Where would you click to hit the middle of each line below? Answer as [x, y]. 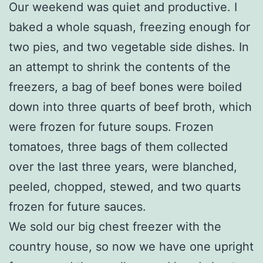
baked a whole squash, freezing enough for [129, 27]
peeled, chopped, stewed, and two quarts [125, 186]
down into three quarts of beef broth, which [130, 107]
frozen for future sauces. [77, 206]
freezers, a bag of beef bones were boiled [125, 87]
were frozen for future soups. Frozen [111, 127]
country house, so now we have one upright [131, 246]
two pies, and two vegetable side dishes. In [129, 47]
